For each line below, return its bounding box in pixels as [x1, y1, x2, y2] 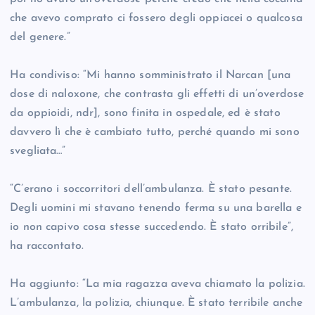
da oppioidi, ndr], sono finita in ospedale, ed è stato [10, 108, 281, 120]
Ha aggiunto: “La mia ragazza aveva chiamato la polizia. [10, 278, 305, 290]
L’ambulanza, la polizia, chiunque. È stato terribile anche [10, 297, 303, 309]
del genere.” [10, 32, 70, 44]
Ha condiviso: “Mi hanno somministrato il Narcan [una [10, 70, 291, 82]
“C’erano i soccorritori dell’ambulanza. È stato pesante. [10, 184, 292, 195]
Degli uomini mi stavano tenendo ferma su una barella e [10, 202, 302, 214]
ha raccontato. [10, 240, 84, 252]
